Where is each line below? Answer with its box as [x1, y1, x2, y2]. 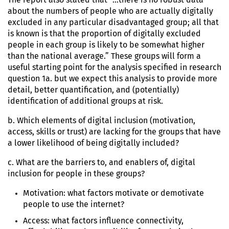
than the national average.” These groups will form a [8, 52, 201, 60]
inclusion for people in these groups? [8, 169, 145, 178]
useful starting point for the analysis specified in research [8, 63, 221, 72]
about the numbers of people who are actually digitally [8, 7, 213, 15]
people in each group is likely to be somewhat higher [8, 40, 204, 49]
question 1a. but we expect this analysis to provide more [8, 74, 217, 83]
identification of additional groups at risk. [8, 97, 163, 105]
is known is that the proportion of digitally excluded [8, 29, 201, 38]
